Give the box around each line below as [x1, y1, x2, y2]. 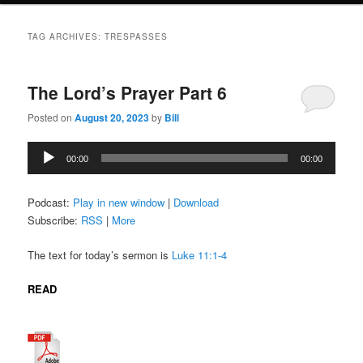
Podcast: [28, 194, 74, 211]
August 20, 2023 [75, 110, 150, 126]
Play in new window [73, 194, 165, 211]
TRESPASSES [105, 30, 169, 42]
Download [173, 194, 220, 211]
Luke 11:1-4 [172, 246, 228, 263]
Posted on [28, 110, 75, 125]
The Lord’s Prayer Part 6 [28, 79, 228, 105]
